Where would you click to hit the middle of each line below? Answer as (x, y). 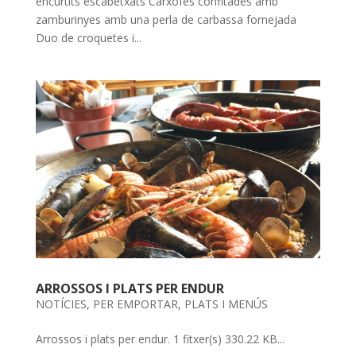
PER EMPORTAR (135, 304)
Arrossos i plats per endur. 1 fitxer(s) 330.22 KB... (160, 339)
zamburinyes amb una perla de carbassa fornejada (166, 19)
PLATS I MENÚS (226, 304)
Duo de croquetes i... (88, 38)
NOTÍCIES (61, 304)
